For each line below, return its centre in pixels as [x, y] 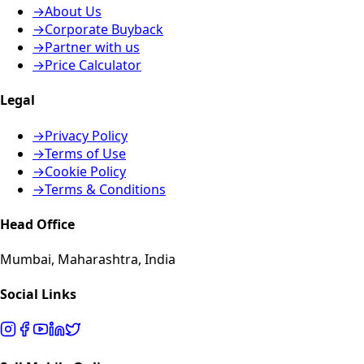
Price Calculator [93, 65]
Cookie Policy [85, 171]
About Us [73, 11]
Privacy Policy [86, 135]
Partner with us [92, 47]
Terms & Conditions [105, 189]
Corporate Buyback [104, 29]
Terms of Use [85, 153]
